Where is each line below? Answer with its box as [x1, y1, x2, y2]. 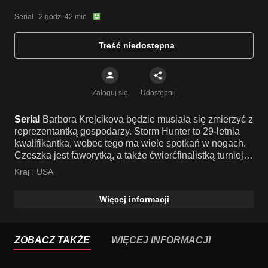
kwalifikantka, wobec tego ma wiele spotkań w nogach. [14, 138, 246, 148]
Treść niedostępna [98, 41, 175, 50]
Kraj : [14, 167, 36, 176]
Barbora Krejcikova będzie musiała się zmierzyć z [42, 114, 253, 124]
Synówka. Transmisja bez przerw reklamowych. [14, 186, 215, 196]
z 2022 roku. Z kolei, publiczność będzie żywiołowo [14, 162, 232, 172]
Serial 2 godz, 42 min [14, 12, 87, 21]
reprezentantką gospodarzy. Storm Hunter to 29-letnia [14, 126, 240, 136]
